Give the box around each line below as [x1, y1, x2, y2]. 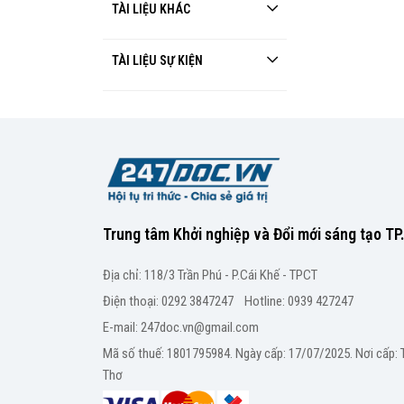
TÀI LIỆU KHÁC [112, 2, 196, 16]
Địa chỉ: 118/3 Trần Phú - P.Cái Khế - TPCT [103, 266, 317, 283]
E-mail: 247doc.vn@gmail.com [103, 318, 259, 335]
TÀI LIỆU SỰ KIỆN [112, 53, 208, 68]
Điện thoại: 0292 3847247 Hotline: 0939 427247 [103, 292, 353, 309]
